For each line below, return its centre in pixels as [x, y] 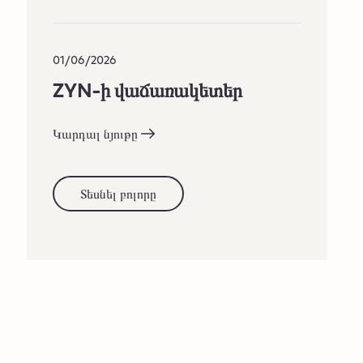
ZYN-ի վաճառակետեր [148, 89]
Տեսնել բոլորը [119, 193]
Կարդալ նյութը [96, 133]
